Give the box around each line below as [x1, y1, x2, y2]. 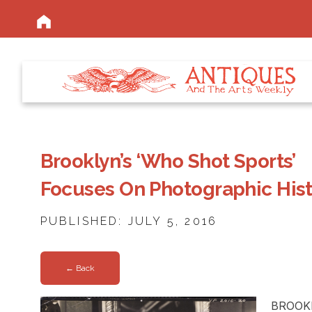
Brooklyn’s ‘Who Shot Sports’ [40, 149, 296, 173]
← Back [65, 263, 95, 273]
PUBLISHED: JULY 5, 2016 [40, 214, 218, 228]
